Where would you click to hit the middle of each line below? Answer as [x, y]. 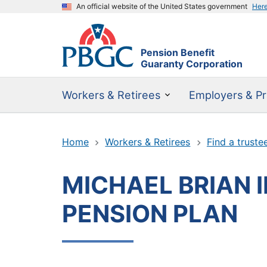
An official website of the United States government [162, 6]
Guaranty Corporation [192, 64]
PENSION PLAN [150, 214]
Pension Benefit [178, 53]
